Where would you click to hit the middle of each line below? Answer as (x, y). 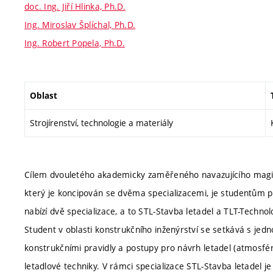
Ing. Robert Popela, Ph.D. (75, 43)
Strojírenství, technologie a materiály (101, 122)
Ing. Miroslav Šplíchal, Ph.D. (80, 25)
